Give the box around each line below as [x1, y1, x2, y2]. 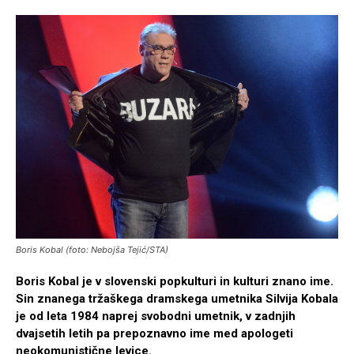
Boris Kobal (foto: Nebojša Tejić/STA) [16, 244, 168, 256]
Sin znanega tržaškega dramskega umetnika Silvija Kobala [16, 292, 338, 307]
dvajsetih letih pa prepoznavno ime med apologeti [16, 326, 293, 341]
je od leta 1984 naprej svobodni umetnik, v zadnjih [16, 309, 296, 324]
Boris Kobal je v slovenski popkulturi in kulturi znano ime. [16, 274, 333, 289]
